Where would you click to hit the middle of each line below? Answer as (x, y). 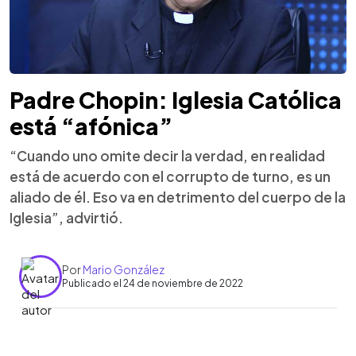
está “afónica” (91, 126)
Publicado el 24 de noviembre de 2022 (153, 283)
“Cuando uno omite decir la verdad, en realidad (167, 155)
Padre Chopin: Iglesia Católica (176, 99)
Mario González (124, 269)
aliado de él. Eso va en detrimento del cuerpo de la (178, 197)
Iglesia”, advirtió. (66, 217)
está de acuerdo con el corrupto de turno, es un (170, 176)
